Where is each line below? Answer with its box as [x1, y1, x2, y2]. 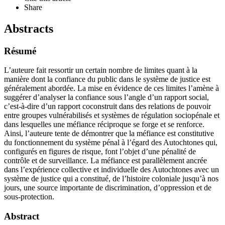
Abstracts [4, 22, 53, 35]
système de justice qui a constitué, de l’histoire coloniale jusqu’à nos [4, 174, 218, 183]
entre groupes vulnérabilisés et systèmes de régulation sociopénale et [4, 111, 219, 120]
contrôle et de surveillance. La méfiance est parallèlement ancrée [4, 156, 207, 165]
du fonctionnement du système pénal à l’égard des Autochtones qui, [4, 138, 217, 147]
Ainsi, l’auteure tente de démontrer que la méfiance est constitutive [4, 129, 214, 138]
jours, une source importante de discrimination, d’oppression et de [4, 183, 211, 192]
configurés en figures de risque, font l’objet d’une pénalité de [4, 147, 196, 156]
